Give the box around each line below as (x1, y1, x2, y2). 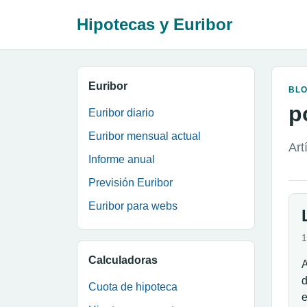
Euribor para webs (88, 200, 177, 212)
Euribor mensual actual (88, 130, 201, 142)
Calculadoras (88, 254, 158, 266)
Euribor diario (88, 107, 154, 119)
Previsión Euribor (88, 177, 173, 188)
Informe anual (88, 153, 155, 165)
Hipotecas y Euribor (77, 15, 232, 34)
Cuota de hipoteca (88, 281, 177, 293)
